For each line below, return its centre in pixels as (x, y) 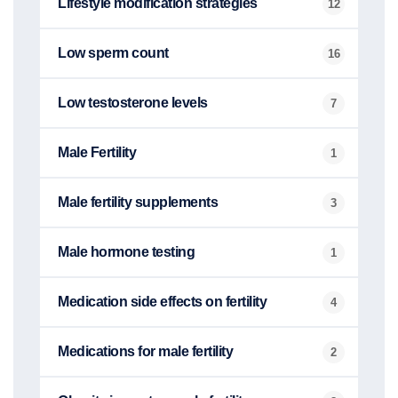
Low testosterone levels (133, 102)
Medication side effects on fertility (162, 301)
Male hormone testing (126, 251)
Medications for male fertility (145, 351)
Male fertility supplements (138, 202)
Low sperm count (113, 52)
